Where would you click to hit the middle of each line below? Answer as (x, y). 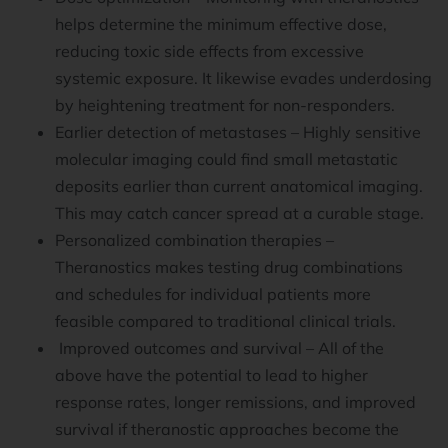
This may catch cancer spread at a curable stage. (241, 213)
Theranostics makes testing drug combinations (229, 267)
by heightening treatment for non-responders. (225, 105)
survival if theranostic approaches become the (227, 429)
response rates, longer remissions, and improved (235, 402)
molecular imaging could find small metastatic (226, 159)
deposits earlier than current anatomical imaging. (239, 186)
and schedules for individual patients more (213, 294)
